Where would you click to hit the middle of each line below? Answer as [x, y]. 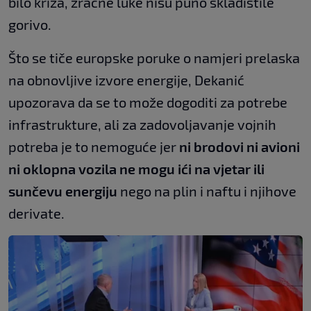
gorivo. [30, 24]
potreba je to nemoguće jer [94, 146]
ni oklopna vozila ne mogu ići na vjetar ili [136, 169]
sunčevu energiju [63, 191]
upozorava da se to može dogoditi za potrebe [148, 102]
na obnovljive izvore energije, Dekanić [126, 80]
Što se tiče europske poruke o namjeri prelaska [154, 58]
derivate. [36, 213]
